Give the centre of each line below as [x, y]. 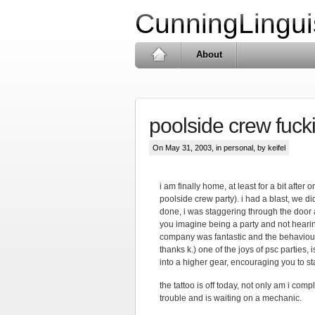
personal [238, 148]
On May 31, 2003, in [188, 148]
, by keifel [269, 148]
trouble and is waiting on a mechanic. [231, 298]
